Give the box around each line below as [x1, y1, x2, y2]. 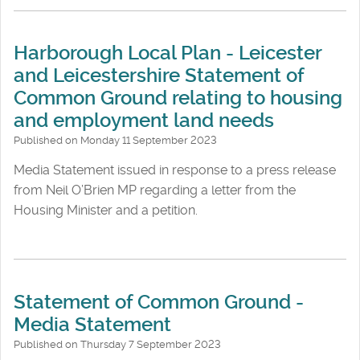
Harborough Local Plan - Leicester [14, 42, 321, 65]
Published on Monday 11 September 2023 [14, 134, 217, 147]
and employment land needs [14, 109, 274, 133]
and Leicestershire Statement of [14, 64, 304, 88]
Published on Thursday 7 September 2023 [14, 337, 221, 350]
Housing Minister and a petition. [14, 202, 198, 219]
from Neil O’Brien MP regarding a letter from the [14, 182, 296, 198]
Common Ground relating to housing [14, 87, 342, 110]
